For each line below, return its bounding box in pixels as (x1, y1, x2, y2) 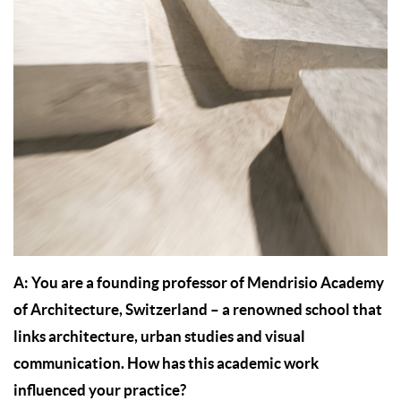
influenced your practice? (13, 381, 186, 399)
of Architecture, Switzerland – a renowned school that (13, 301, 382, 319)
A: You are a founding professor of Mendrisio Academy (13, 274, 384, 292)
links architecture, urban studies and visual (13, 328, 305, 346)
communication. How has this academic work (13, 354, 319, 372)
